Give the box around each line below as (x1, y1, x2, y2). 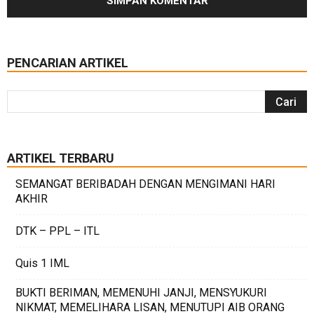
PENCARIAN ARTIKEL (7, 55, 128, 70)
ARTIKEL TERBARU (7, 151, 114, 165)
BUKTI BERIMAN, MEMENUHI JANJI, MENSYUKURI (15, 286, 267, 299)
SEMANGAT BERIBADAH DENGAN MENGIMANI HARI (15, 177, 275, 191)
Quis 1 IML (15, 257, 69, 270)
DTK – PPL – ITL (15, 224, 100, 238)
